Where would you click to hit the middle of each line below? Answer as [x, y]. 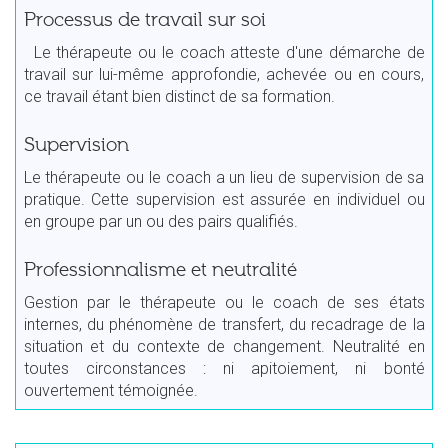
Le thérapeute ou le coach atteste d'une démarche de [224, 52]
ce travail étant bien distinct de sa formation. [179, 96]
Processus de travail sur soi [144, 19]
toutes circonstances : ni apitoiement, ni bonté [224, 368]
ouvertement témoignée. [110, 390]
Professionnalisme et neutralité [160, 269]
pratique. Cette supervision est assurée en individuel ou [224, 199]
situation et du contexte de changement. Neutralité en [224, 346]
